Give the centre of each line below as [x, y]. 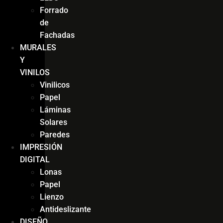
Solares [54, 122]
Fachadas [57, 35]
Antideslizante [65, 209]
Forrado [54, 10]
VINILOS [35, 72]
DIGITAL [35, 159]
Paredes [55, 134]
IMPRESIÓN [41, 147]
